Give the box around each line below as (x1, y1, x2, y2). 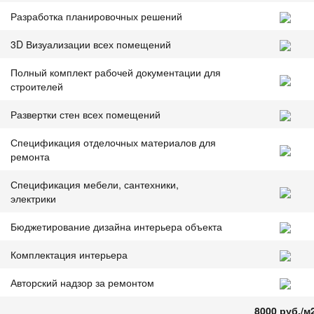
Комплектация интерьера (11, 247, 128, 261)
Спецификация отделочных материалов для (11, 135, 216, 149)
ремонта (11, 149, 50, 163)
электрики (11, 191, 56, 205)
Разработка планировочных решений (11, 8, 182, 23)
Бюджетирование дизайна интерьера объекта (11, 219, 222, 233)
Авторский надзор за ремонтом (11, 275, 154, 289)
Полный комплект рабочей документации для (11, 64, 221, 79)
